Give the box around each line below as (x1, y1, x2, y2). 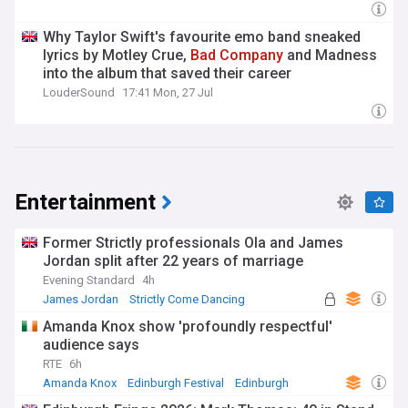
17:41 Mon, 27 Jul (122, 86, 213, 99)
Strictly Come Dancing (129, 292, 245, 306)
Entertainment (15, 187, 156, 219)
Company (219, 46, 283, 64)
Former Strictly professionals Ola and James (43, 234, 343, 251)
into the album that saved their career (43, 65, 291, 82)
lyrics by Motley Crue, (43, 46, 190, 64)
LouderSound (43, 86, 115, 99)
